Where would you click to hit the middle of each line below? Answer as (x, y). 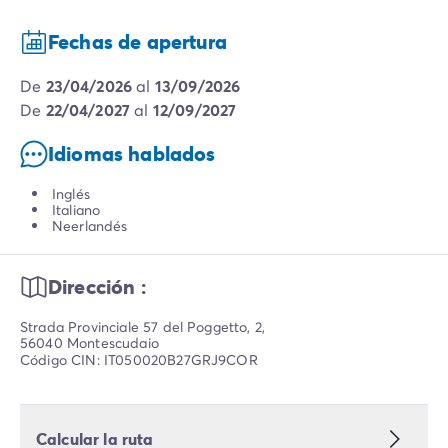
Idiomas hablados (132, 154)
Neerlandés (90, 226)
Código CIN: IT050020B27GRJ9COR (139, 360)
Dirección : (97, 287)
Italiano (76, 210)
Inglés (71, 194)
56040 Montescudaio (89, 343)
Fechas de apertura (137, 42)
